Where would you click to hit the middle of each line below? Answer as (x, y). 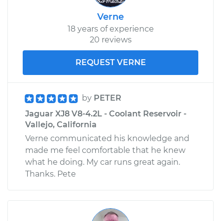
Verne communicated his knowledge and (107, 138)
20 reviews (110, 39)
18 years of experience (110, 29)
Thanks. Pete (51, 174)
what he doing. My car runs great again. (103, 162)
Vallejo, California (61, 124)
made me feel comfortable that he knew (105, 150)
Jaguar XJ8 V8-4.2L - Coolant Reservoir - (106, 113)
